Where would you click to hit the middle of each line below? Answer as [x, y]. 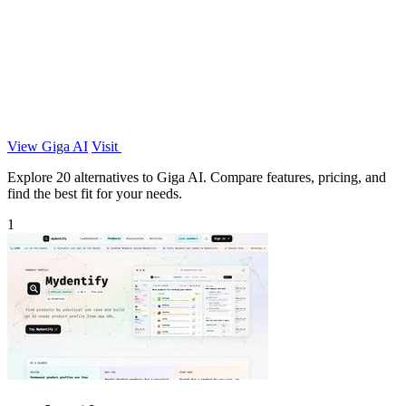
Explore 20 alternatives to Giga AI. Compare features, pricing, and [197, 177]
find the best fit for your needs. [95, 193]
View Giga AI [48, 146]
